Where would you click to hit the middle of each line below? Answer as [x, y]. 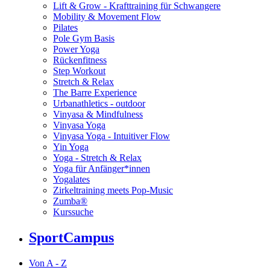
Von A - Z [48, 263]
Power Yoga [76, 49]
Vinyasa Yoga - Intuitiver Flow [111, 136]
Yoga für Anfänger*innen [102, 169]
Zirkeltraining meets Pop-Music [113, 190]
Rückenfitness [80, 60]
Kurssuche [73, 212]
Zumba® [70, 201]
